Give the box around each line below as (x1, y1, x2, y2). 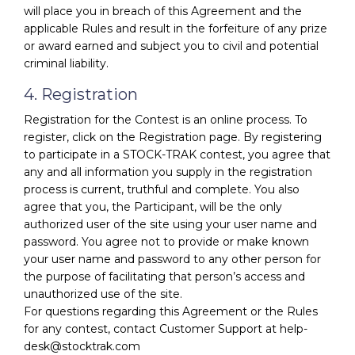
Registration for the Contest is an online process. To (24, 112, 307, 127)
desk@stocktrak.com (24, 338, 140, 353)
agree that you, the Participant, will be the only (24, 199, 282, 214)
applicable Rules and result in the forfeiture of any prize (24, 21, 327, 36)
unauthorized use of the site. (24, 286, 182, 301)
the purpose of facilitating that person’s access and (24, 269, 305, 284)
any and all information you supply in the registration (24, 164, 312, 179)
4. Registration (24, 84, 138, 104)
